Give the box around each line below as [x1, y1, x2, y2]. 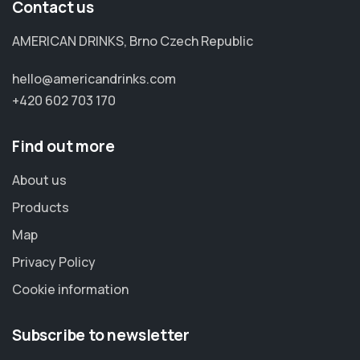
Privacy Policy [12, 252, 96, 271]
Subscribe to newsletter [12, 324, 190, 346]
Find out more [12, 135, 115, 157]
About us [12, 170, 67, 189]
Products [12, 198, 69, 216]
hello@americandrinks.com [12, 69, 176, 88]
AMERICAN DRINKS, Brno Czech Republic [12, 31, 253, 50]
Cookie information [12, 280, 129, 298]
